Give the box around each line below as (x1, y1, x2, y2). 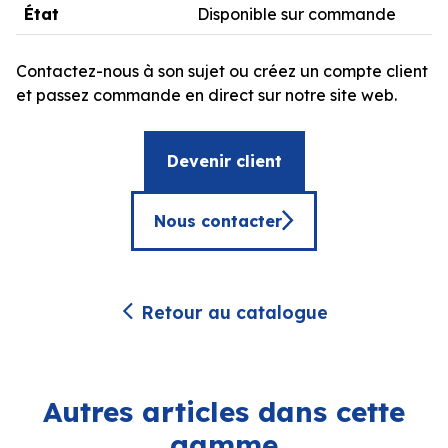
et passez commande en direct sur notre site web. (16, 84, 397, 105)
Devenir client (166, 150, 282, 171)
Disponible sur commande (197, 3, 396, 24)
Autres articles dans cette (43, 393, 405, 429)
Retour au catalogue (141, 300, 329, 323)
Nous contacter (154, 210, 282, 231)
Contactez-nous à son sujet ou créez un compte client (16, 60, 428, 81)
